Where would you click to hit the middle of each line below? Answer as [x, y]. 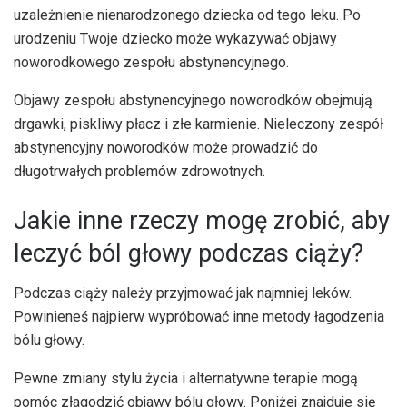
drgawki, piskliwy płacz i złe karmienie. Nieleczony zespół [199, 124]
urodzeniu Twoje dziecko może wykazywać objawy [175, 39]
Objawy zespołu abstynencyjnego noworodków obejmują [193, 101]
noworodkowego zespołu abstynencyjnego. [151, 63]
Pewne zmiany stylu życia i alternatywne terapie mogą [186, 379]
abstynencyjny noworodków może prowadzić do [166, 148]
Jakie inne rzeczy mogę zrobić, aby [202, 220]
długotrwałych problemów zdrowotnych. [139, 172]
